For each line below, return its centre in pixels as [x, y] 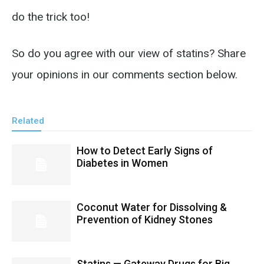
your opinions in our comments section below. [125, 75]
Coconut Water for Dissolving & [152, 207]
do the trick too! [51, 17]
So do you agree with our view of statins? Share [129, 53]
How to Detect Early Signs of [145, 151]
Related [28, 121]
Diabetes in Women [122, 163]
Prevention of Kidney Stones [145, 220]
